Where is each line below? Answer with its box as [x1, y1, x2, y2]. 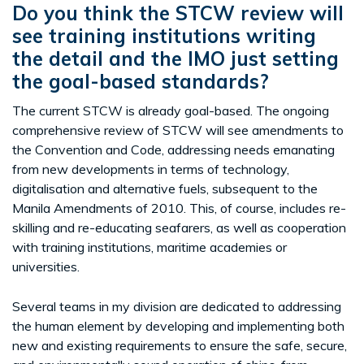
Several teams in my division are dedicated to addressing [12, 298, 341, 315]
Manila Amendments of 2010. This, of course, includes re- [12, 200, 346, 217]
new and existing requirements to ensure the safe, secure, [12, 337, 347, 354]
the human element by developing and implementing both [12, 318, 344, 335]
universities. [12, 258, 80, 275]
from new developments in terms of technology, [12, 161, 289, 178]
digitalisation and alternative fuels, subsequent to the [12, 180, 318, 197]
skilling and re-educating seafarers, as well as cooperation [12, 219, 346, 236]
